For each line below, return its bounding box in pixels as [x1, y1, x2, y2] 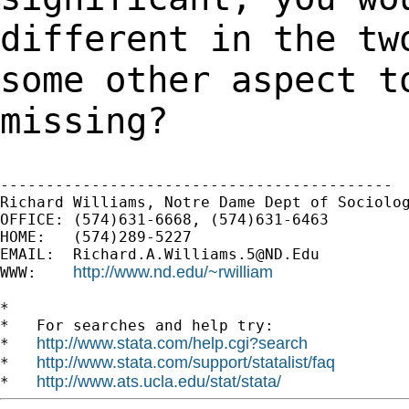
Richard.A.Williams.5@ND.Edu [73, 245, 320, 263]
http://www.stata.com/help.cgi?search [37, 333, 308, 352]
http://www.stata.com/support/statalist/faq [37, 352, 335, 372]
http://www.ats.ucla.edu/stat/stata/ [37, 372, 281, 391]
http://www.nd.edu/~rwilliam [73, 262, 273, 281]
